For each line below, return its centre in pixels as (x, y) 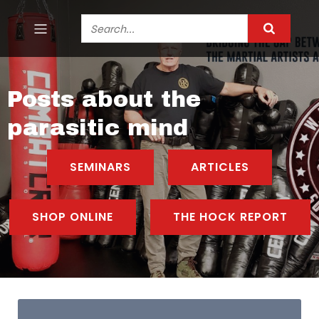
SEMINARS (100, 167)
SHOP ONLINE (72, 217)
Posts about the (104, 99)
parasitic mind (98, 128)
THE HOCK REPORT (230, 217)
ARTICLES (220, 167)
